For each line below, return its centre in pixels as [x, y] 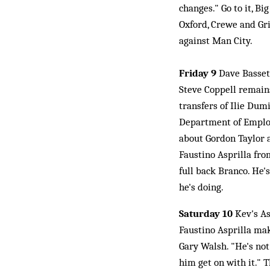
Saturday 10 [206, 213]
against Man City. [216, 40]
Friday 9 [198, 73]
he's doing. [201, 187]
